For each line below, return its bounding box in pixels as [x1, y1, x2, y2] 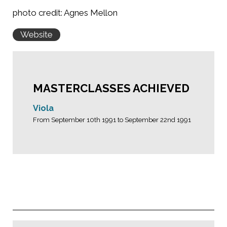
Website [20, 29, 53, 40]
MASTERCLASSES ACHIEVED [33, 82, 190, 95]
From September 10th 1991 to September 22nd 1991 [33, 116, 191, 124]
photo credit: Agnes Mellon [13, 8, 118, 18]
